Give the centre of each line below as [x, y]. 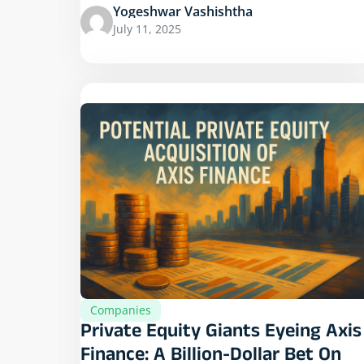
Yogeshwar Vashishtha [183, 11]
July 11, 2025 [147, 28]
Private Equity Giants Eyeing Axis [221, 333]
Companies [121, 310]
